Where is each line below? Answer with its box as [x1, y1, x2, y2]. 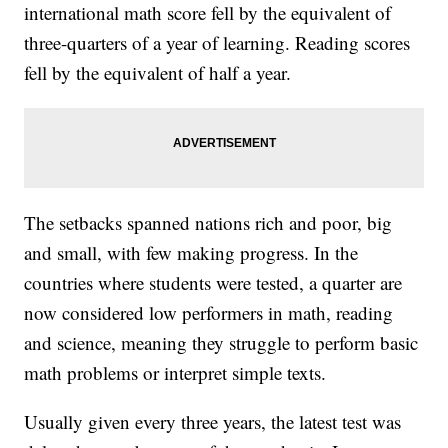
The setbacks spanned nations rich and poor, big [24, 210, 393, 236]
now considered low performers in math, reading [24, 300, 394, 326]
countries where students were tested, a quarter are [24, 270, 403, 296]
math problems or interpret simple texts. [24, 360, 327, 386]
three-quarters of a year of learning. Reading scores [24, 30, 411, 56]
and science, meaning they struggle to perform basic [24, 330, 419, 356]
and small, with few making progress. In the [24, 240, 359, 266]
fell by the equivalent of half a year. [24, 60, 292, 86]
